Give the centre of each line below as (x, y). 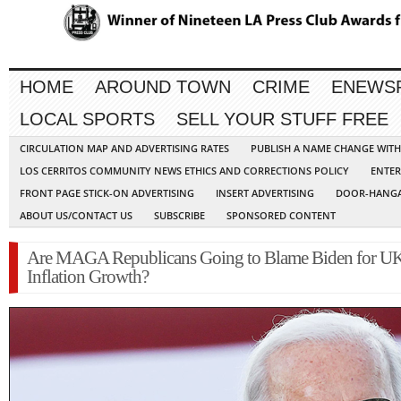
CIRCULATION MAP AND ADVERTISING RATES (124, 149)
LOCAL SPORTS (87, 119)
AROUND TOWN (163, 87)
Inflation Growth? (88, 277)
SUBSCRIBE (179, 216)
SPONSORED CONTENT (281, 216)
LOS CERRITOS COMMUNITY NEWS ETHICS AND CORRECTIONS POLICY (184, 171)
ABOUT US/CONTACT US (76, 216)
